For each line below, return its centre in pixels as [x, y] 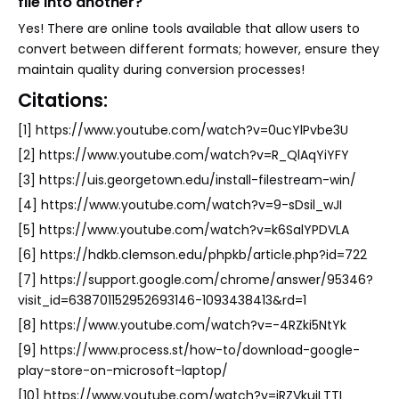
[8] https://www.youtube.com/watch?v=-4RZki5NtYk [182, 326]
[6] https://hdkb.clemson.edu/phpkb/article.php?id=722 [192, 255]
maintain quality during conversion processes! [161, 70]
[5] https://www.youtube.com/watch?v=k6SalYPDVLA [183, 230]
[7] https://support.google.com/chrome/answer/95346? [195, 280]
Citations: [63, 101]
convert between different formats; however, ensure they [199, 49]
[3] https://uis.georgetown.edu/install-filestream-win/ [187, 180]
